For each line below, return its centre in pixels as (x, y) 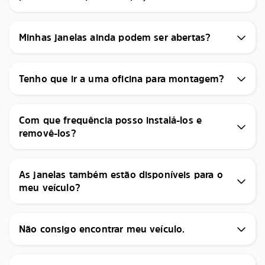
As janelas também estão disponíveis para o (121, 174)
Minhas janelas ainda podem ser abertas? (115, 37)
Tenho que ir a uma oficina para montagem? (122, 79)
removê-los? (48, 133)
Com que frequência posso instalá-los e (111, 120)
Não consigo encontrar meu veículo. (102, 229)
